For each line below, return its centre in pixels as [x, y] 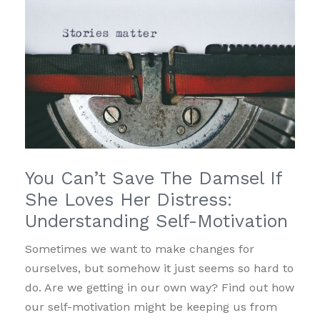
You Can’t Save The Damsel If [154, 178]
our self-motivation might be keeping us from [151, 306]
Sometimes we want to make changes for [140, 249]
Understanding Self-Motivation [156, 221]
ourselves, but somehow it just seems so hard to [159, 268]
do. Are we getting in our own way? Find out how [160, 287]
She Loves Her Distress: [129, 199]
